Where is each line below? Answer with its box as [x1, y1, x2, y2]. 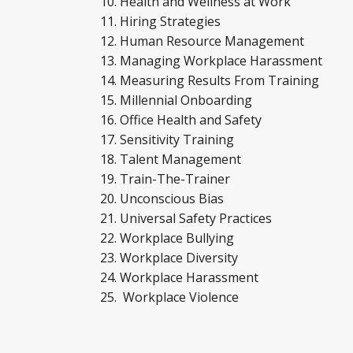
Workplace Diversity [120, 249, 238, 266]
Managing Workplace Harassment [120, 52, 325, 69]
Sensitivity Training [120, 131, 240, 148]
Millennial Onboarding [120, 91, 255, 109]
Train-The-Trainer [120, 170, 236, 188]
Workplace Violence [120, 288, 245, 306]
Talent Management [120, 150, 247, 168]
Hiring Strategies [120, 13, 221, 30]
